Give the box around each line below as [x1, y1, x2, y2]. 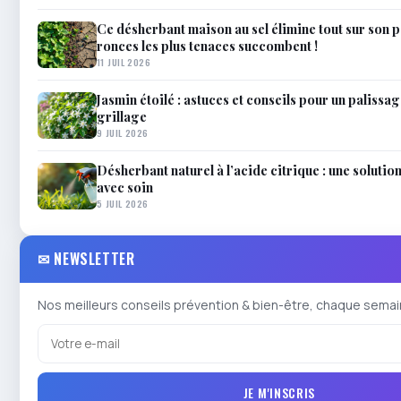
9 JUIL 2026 [97, 125, 149, 141]
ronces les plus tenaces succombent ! [97, 37, 318, 55]
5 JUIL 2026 [97, 196, 149, 211]
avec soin [97, 178, 153, 197]
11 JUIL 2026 [97, 55, 151, 70]
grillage [97, 107, 147, 126]
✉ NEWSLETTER [38, 248, 135, 270]
